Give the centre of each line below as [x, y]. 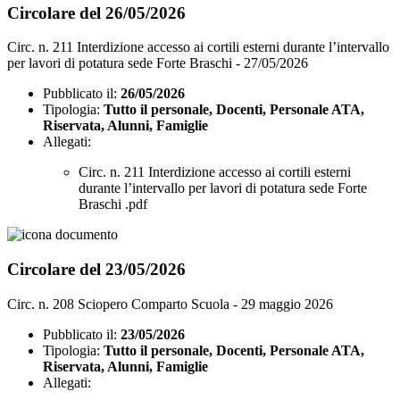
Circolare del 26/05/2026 [96, 12]
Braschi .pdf [113, 204]
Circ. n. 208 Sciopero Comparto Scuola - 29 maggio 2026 [170, 304]
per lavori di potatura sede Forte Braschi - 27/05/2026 [158, 63]
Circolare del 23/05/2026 [96, 270]
